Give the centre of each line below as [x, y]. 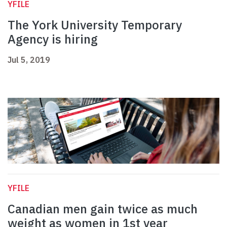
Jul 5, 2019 [29, 60]
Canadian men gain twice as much [103, 209]
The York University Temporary [95, 25]
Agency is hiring [53, 39]
